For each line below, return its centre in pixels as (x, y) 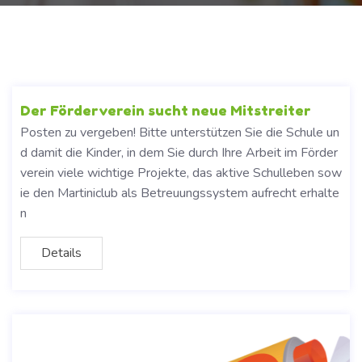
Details (61, 253)
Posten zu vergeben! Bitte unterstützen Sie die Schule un (180, 133)
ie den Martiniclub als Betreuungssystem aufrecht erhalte (180, 193)
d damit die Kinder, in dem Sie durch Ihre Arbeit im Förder (179, 153)
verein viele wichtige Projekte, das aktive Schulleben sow (181, 173)
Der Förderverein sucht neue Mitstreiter (166, 110)
